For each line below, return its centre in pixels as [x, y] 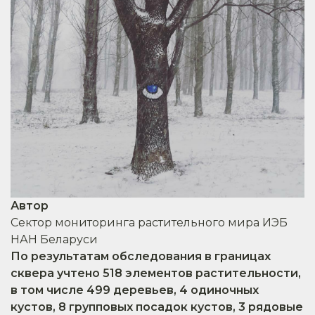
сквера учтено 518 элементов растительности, [156, 273]
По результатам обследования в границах [141, 256]
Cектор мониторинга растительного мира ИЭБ [149, 222]
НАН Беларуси [54, 239]
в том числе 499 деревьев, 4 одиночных [135, 290]
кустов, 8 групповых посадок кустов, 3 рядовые [157, 307]
